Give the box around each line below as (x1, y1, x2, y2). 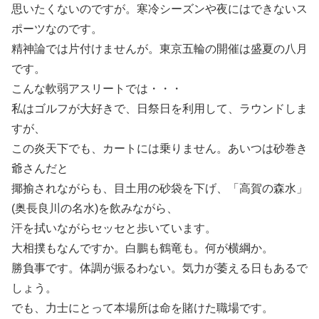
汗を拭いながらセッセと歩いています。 (11, 222, 216, 234)
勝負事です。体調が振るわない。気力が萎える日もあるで (11, 262, 308, 274)
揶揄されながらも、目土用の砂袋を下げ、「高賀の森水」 (11, 182, 308, 194)
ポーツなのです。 (11, 23, 103, 35)
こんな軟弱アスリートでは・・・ (11, 83, 182, 95)
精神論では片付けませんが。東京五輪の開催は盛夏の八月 (11, 43, 308, 55)
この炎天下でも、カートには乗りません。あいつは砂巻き (11, 142, 308, 155)
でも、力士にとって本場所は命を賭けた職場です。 (11, 302, 273, 314)
